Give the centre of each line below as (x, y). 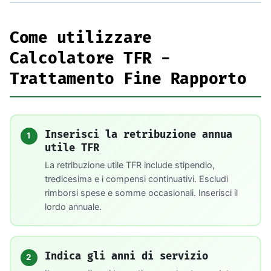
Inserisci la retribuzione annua (138, 134)
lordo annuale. (73, 206)
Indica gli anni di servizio (126, 256)
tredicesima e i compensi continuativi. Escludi (136, 178)
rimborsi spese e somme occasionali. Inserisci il (141, 192)
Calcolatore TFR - (90, 58)
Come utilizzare (81, 38)
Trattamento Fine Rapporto (128, 79)
